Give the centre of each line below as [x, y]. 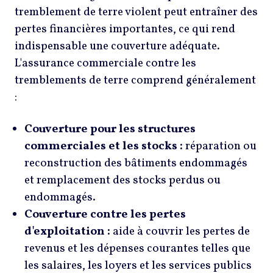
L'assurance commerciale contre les [105, 64]
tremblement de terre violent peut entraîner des [136, 12]
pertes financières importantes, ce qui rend [125, 30]
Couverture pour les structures [110, 129]
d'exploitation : [67, 231]
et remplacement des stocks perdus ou [122, 180]
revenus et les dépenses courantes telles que [137, 248]
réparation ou [220, 146]
